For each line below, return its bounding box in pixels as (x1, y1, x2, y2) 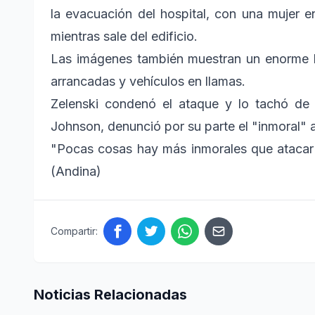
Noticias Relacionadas (34, 286, 187, 304)
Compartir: (51, 225, 98, 238)
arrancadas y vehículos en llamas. (51, 74, 245, 89)
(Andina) (51, 164, 101, 179)
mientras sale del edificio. (51, 29, 201, 44)
